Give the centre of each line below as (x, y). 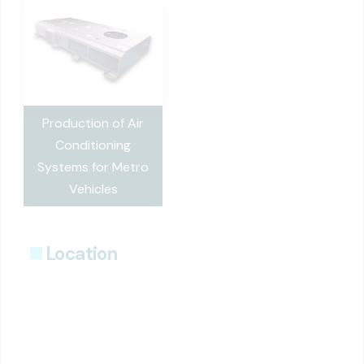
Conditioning (93, 145)
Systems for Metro (93, 167)
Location (82, 253)
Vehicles (93, 188)
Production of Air (93, 123)
